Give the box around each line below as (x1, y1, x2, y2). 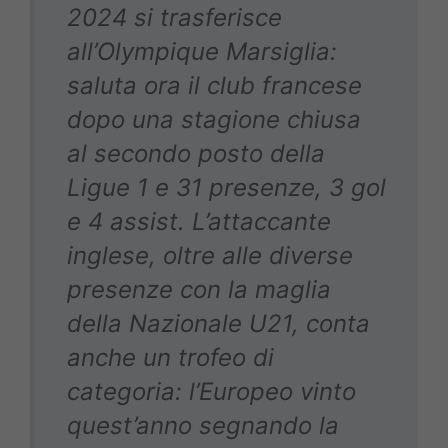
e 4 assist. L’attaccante (67, 207, 331, 237)
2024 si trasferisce (67, 3, 282, 33)
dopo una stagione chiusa (67, 105, 361, 135)
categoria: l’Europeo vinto (67, 377, 356, 407)
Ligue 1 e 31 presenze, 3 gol (67, 173, 386, 203)
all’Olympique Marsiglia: (67, 37, 337, 67)
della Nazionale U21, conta (67, 309, 370, 339)
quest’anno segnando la (67, 411, 339, 441)
